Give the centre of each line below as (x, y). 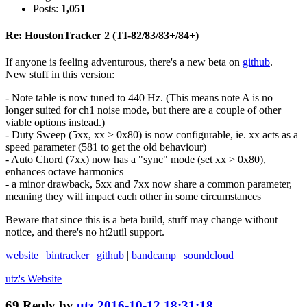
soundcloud (209, 256)
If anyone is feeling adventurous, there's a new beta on (124, 62)
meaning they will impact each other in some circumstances (133, 197)
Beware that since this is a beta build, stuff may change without (142, 220)
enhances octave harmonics (64, 172)
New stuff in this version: (60, 75)
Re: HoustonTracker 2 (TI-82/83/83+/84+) (102, 36)
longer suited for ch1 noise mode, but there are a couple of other (143, 110)
